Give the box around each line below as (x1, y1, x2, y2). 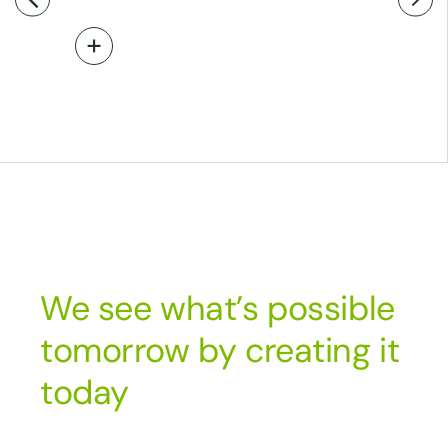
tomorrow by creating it (40, 328, 400, 373)
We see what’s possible (40, 286, 395, 331)
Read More (100, 37, 171, 55)
